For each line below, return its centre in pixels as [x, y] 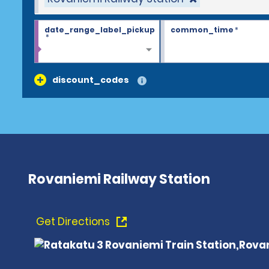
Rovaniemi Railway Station [119, 179]
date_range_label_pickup [100, 30]
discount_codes [91, 80]
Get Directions [74, 222]
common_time [202, 30]
